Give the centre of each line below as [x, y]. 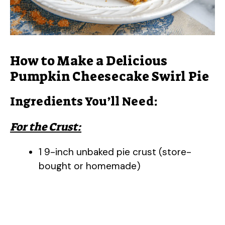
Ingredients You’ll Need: [84, 102]
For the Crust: [46, 127]
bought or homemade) [90, 166]
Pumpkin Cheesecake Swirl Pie [109, 77]
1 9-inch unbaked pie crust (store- [115, 152]
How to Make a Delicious [89, 61]
